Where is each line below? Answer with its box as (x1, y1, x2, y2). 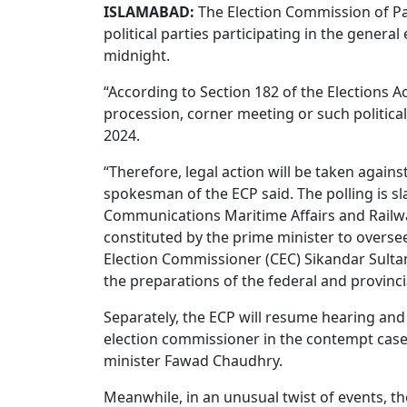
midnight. (104, 45, 170, 65)
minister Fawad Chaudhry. (104, 351, 283, 371)
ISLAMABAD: (104, 2, 194, 22)
